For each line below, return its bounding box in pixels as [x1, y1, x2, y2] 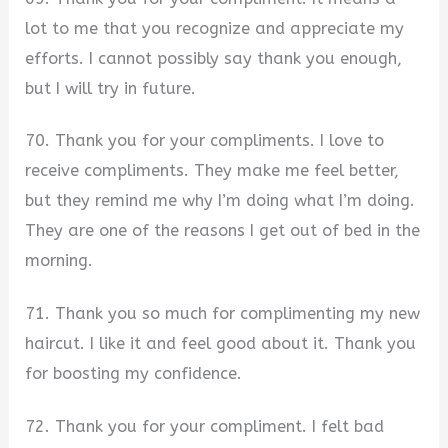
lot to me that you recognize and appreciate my [25, 18, 405, 38]
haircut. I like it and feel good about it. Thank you [25, 334, 417, 354]
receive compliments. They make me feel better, [25, 161, 400, 181]
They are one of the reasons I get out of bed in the [25, 221, 421, 241]
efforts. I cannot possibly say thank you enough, [25, 48, 403, 68]
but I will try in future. [25, 78, 197, 98]
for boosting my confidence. [25, 364, 243, 384]
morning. [25, 251, 94, 271]
